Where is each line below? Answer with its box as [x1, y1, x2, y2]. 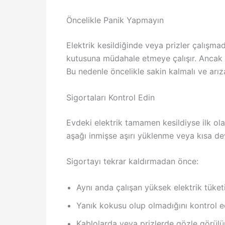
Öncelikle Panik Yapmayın [66, 15, 164, 25]
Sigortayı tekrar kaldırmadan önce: [66, 156, 198, 167]
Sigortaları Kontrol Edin [66, 92, 155, 102]
